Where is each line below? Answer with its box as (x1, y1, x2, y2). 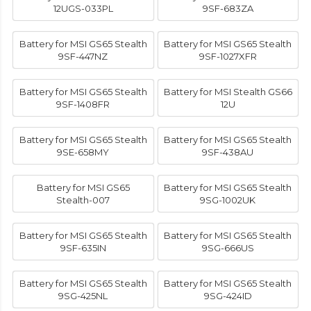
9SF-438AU (202, 146, 254, 158)
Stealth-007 (56, 194, 110, 206)
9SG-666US (201, 242, 254, 254)
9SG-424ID (203, 290, 252, 302)
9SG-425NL (58, 290, 108, 302)
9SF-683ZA (202, 3, 253, 15)
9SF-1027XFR (199, 51, 257, 62)
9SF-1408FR (56, 99, 110, 110)
